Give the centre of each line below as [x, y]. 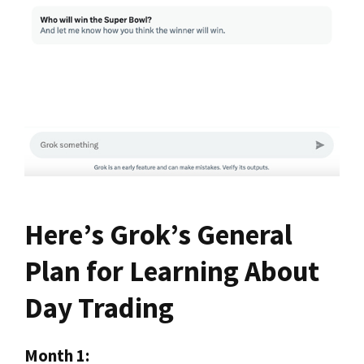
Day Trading [99, 308]
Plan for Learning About [172, 272]
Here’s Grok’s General [158, 235]
